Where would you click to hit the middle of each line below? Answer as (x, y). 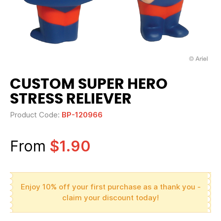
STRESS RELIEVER (71, 99)
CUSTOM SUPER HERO (89, 84)
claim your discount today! (110, 198)
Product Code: (36, 115)
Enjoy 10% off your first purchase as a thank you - (110, 187)
